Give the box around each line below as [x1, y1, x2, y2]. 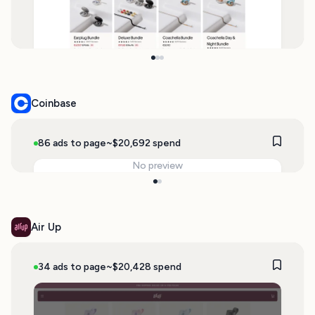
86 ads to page [38, 136, 106, 149]
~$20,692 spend [105, 136, 181, 149]
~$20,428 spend [105, 260, 181, 273]
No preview [131, 160, 184, 172]
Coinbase [31, 97, 77, 110]
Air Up [31, 221, 61, 233]
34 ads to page [38, 260, 106, 273]
